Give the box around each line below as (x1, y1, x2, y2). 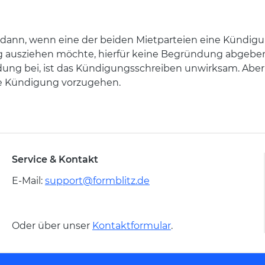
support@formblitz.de (45, 175, 150, 186)
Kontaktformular (92, 220, 171, 231)
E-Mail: (12, 175, 45, 186)
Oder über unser (12, 220, 92, 231)
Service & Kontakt (12, 154, 98, 165)
